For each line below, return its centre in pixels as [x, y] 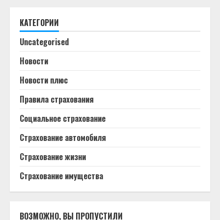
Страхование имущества [61, 176]
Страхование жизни [53, 157]
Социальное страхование [63, 118]
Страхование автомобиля [63, 137]
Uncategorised [44, 42]
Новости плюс [44, 80]
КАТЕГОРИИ [39, 23]
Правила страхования [57, 99]
